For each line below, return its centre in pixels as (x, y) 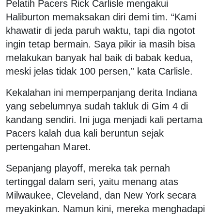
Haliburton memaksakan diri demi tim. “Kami (101, 17)
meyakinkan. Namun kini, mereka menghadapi (105, 209)
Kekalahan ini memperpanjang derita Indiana (101, 92)
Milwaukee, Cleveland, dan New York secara (101, 195)
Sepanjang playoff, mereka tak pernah (88, 168)
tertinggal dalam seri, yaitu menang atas (92, 181)
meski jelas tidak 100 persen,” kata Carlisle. (99, 71)
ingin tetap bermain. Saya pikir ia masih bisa (101, 44)
